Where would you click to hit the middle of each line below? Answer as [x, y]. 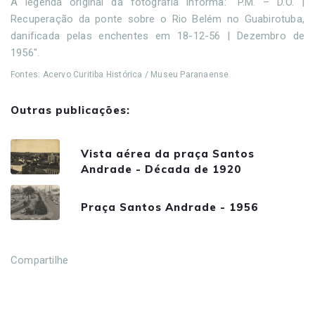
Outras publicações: [70, 110]
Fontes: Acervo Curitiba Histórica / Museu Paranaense [121, 74]
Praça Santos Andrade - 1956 [170, 207]
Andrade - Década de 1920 [161, 169]
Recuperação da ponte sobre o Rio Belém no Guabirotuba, [157, 19]
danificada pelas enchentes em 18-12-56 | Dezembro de [157, 36]
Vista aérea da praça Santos [168, 154]
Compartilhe [40, 260]
